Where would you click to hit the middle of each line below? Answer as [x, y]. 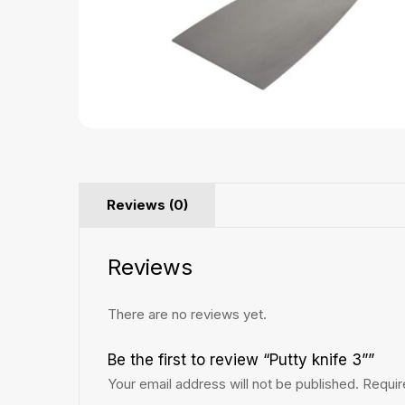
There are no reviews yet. [187, 315]
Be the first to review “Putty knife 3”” [241, 360]
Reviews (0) [147, 205]
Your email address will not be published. [233, 384]
